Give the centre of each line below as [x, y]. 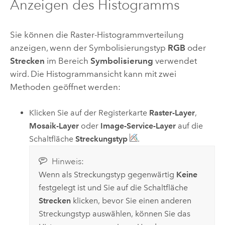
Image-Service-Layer [138, 126]
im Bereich [67, 61]
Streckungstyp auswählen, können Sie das [114, 214]
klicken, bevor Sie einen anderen [131, 201]
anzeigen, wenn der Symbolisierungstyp [89, 47]
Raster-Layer [172, 113]
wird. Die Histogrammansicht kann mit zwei [93, 74]
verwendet [175, 61]
